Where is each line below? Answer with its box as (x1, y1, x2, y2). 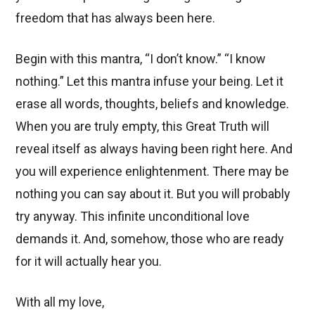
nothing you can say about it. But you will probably (15, 186, 291, 201)
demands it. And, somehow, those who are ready (15, 231, 285, 246)
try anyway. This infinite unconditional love (15, 208, 250, 224)
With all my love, (15, 294, 105, 309)
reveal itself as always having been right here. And (15, 141, 293, 156)
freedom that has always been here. (15, 10, 216, 25)
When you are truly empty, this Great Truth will (15, 118, 270, 134)
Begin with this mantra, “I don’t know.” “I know (15, 51, 266, 66)
